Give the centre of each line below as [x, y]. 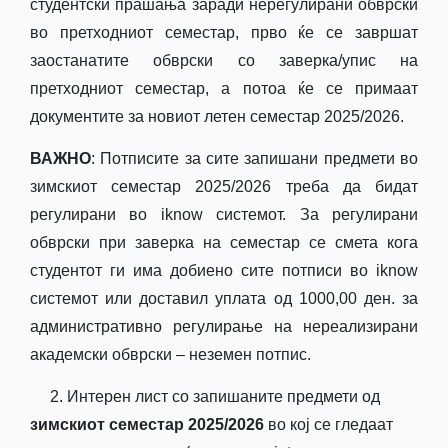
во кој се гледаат [328, 424]
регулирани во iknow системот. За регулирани [224, 214]
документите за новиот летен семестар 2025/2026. [217, 116]
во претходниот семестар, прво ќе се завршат [224, 32]
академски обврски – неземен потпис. [170, 354]
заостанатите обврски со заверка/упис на [224, 60]
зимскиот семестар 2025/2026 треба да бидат [224, 186]
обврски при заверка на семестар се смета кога [224, 242]
